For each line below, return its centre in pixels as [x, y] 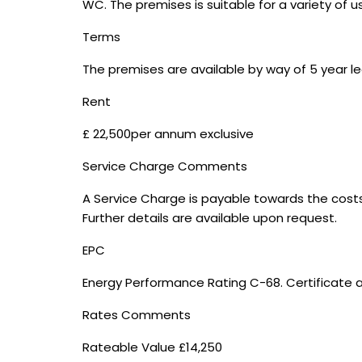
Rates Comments [137, 315]
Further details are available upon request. [210, 218]
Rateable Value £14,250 [152, 347]
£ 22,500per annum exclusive [168, 134]
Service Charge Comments [165, 166]
